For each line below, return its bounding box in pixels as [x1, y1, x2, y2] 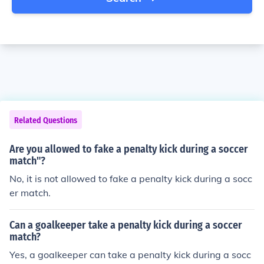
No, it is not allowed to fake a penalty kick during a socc [9, 173, 252, 184]
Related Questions [14, 115, 77, 126]
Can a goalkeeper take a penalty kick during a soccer [9, 219, 242, 232]
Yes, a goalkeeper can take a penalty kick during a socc [9, 249, 251, 260]
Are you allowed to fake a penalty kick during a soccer [9, 143, 248, 156]
